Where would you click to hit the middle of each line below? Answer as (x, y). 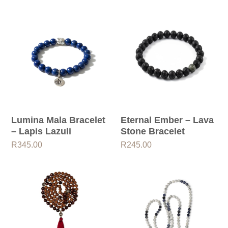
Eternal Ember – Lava (167, 120)
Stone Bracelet (152, 131)
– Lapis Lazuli (41, 131)
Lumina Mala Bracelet (59, 120)
